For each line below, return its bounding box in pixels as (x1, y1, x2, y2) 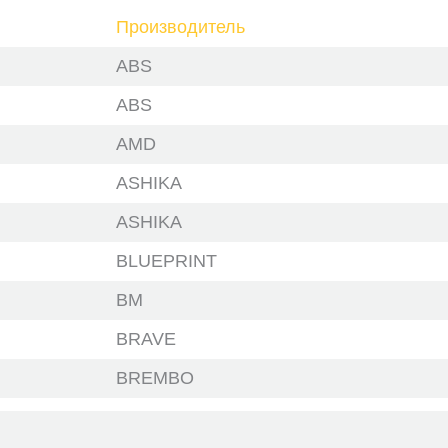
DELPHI (116, 407, 181, 427)
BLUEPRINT (116, 251, 217, 271)
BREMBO (116, 368, 194, 388)
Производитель (116, 17, 245, 37)
